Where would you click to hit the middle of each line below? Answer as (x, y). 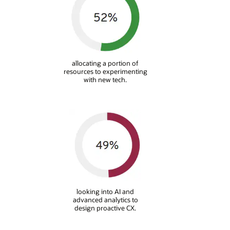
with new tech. (106, 80)
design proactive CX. (106, 208)
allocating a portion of (106, 63)
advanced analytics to (105, 199)
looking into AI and (106, 191)
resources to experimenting (105, 72)
